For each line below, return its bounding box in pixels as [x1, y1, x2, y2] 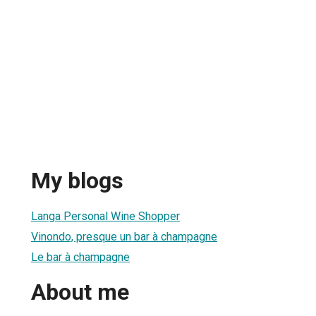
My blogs [31, 167, 123, 195]
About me [31, 279, 129, 306]
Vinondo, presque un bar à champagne [31, 229, 217, 243]
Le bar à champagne [31, 250, 130, 264]
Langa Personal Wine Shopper [31, 209, 180, 223]
